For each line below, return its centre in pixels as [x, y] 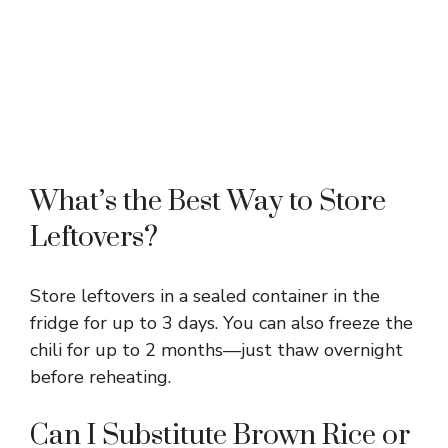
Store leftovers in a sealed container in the [205, 295]
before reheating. [100, 376]
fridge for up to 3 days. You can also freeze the [221, 322]
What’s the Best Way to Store [208, 201]
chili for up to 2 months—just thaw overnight [216, 349]
